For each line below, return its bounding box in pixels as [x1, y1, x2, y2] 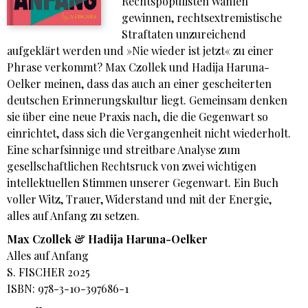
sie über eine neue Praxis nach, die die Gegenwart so [7, 109, 268, 124]
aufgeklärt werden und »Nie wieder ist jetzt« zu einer [7, 43, 274, 58]
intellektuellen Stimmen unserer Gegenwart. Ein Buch [7, 175, 278, 190]
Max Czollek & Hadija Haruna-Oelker [7, 232, 208, 247]
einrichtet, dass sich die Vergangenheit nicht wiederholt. [7, 126, 291, 141]
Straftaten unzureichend [122, 27, 247, 42]
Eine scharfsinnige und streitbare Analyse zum [7, 142, 240, 157]
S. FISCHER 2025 [7, 265, 90, 280]
